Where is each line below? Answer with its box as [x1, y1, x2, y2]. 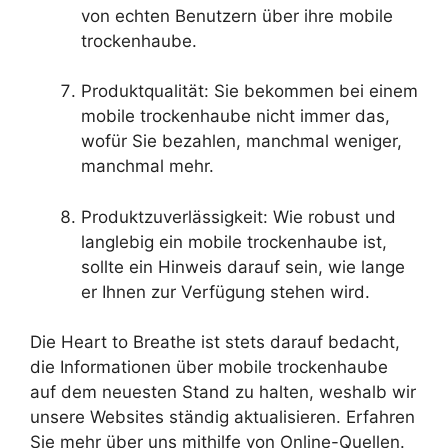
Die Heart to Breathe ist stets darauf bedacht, [30, 332, 400, 353]
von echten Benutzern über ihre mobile [81, 5, 393, 26]
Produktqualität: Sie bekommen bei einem [81, 81, 418, 102]
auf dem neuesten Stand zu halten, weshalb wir [30, 382, 416, 403]
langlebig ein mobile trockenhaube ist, [81, 231, 387, 252]
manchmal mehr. [81, 156, 214, 177]
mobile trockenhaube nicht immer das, [81, 106, 390, 127]
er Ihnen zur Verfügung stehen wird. [81, 281, 370, 302]
